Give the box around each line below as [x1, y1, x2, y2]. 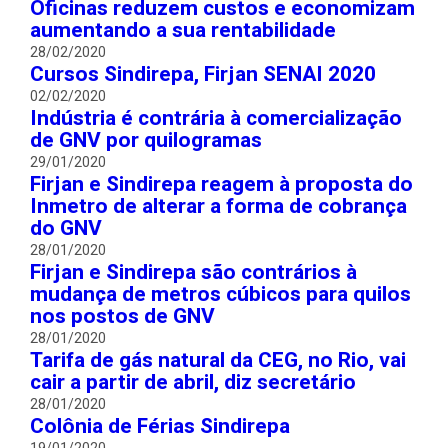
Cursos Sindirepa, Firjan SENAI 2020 [30, 59, 376, 90]
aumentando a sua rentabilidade [30, 15, 336, 46]
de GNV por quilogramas [30, 125, 262, 156]
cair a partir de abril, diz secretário [30, 367, 356, 398]
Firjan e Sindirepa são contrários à [30, 257, 357, 288]
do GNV [30, 213, 102, 244]
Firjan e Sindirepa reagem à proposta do [30, 169, 413, 200]
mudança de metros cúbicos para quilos [30, 279, 411, 310]
